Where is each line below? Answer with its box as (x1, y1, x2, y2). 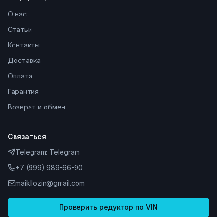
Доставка (8, 56, 41, 64)
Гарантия (8, 87, 39, 95)
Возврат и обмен (8, 103, 65, 111)
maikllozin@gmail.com (15, 179, 85, 187)
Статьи (8, 25, 32, 33)
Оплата (8, 72, 32, 80)
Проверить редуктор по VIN (59, 203, 158, 211)
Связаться (8, 132, 46, 140)
